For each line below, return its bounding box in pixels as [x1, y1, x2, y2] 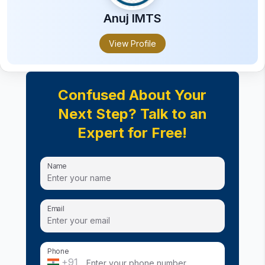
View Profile [109, 38, 156, 49]
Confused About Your [58, 86, 207, 104]
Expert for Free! [77, 124, 188, 141]
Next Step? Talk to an [57, 105, 207, 122]
